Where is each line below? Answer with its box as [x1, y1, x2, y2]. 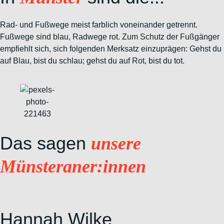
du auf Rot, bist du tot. [108, 56, 184, 65]
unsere [91, 133, 141, 153]
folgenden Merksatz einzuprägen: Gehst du [69, 44, 221, 53]
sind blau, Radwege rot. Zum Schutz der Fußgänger [36, 32, 219, 41]
